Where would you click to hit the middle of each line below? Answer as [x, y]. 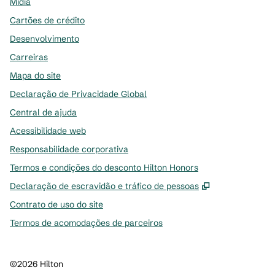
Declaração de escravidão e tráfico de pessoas [104, 186]
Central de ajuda [43, 112]
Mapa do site [35, 76]
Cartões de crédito [47, 20]
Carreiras [29, 57]
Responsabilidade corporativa [69, 149]
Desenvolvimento [45, 39]
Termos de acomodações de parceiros [86, 223]
